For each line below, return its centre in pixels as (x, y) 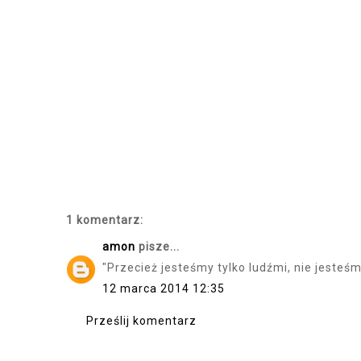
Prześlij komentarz (141, 321)
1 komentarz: (105, 220)
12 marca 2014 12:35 (164, 288)
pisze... (158, 247)
